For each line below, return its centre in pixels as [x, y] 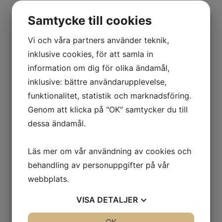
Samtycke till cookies [90, 21]
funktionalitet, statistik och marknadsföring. [110, 96]
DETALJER [117, 200]
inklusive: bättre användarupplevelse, [97, 82]
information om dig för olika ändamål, [99, 68]
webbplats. [48, 179]
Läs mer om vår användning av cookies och [110, 151]
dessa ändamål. [57, 123]
